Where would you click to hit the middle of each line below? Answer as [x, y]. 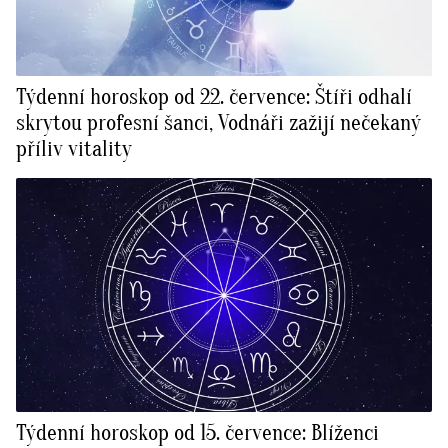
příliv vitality [74, 149]
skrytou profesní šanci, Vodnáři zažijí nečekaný [218, 123]
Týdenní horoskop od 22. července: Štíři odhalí [214, 97]
